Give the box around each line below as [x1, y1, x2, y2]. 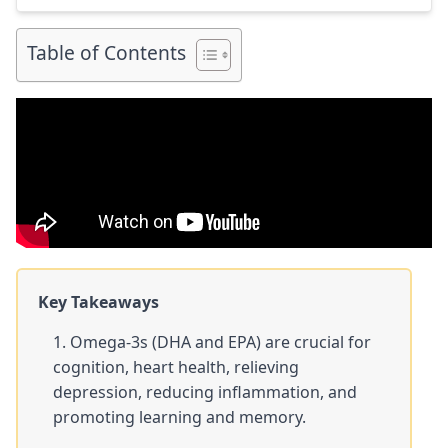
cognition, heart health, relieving [53, 356, 299, 379]
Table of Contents [27, 39, 186, 67]
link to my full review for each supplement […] [33, 3, 341, 23]
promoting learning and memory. [53, 406, 306, 429]
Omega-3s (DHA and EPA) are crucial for [70, 331, 371, 354]
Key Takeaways [38, 291, 159, 314]
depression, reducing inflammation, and [53, 381, 357, 404]
